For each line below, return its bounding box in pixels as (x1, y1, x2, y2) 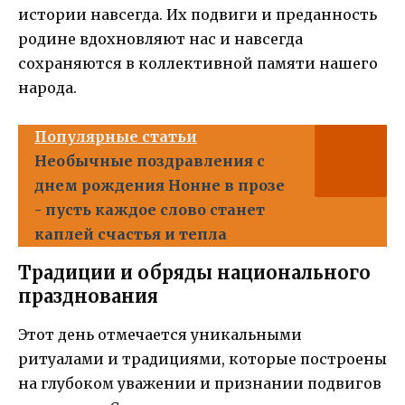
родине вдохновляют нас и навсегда (18, 30, 303, 49)
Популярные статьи (34, 127, 197, 146)
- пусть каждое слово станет (34, 201, 265, 220)
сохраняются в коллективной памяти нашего (18, 54, 378, 73)
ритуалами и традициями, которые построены (18, 350, 387, 369)
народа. (18, 79, 77, 98)
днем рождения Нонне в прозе (34, 176, 285, 195)
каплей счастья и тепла (34, 225, 227, 244)
